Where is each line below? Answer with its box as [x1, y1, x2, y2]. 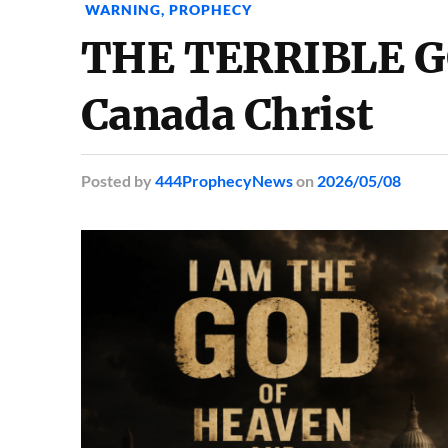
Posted [80, 171, 131, 190]
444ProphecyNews [154, 171, 293, 190]
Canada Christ [80, 88, 373, 142]
